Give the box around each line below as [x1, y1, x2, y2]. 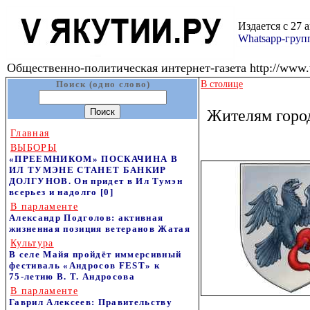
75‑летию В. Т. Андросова [9, 271, 135, 282]
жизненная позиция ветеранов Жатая [9, 224, 190, 234]
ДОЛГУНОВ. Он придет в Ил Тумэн [9, 176, 183, 186]
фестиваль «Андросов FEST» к [9, 260, 160, 271]
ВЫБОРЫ [10, 143, 57, 153]
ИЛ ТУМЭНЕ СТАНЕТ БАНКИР [9, 165, 167, 175]
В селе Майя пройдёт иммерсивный [9, 249, 182, 259]
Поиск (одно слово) [55, 79, 151, 89]
